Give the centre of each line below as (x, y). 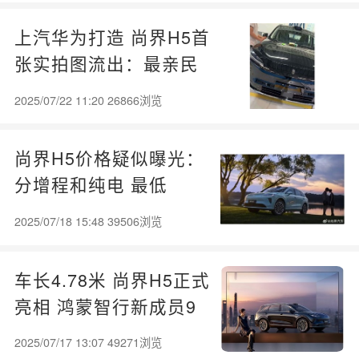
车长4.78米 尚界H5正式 (112, 279)
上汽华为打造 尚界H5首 (112, 36)
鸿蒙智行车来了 (79, 89)
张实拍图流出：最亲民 (106, 63)
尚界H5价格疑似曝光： (109, 158)
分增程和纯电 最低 (91, 184)
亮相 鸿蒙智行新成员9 (105, 305)
